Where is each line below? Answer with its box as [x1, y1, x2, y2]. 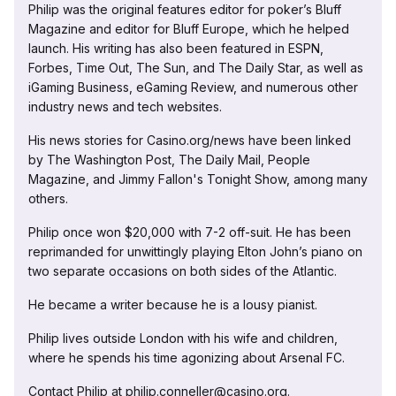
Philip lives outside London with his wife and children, [28, 331, 338, 346]
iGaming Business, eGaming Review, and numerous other [28, 80, 358, 95]
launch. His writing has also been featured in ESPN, [28, 41, 324, 57]
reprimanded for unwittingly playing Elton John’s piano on [28, 244, 362, 260]
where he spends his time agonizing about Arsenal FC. [28, 350, 345, 366]
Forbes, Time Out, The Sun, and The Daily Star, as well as [28, 60, 363, 76]
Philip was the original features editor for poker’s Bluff [28, 2, 341, 18]
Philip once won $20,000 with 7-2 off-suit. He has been [28, 225, 351, 240]
